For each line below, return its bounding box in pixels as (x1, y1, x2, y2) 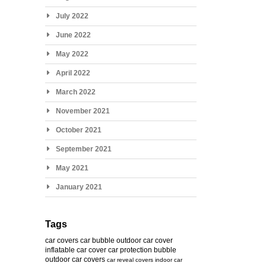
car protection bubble (107, 245, 176, 254)
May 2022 (55, 49, 88, 58)
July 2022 (55, 11, 88, 20)
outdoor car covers (45, 255, 105, 264)
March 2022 (55, 87, 96, 96)
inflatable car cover (45, 245, 106, 254)
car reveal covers (106, 256, 153, 263)
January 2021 (55, 182, 102, 191)
